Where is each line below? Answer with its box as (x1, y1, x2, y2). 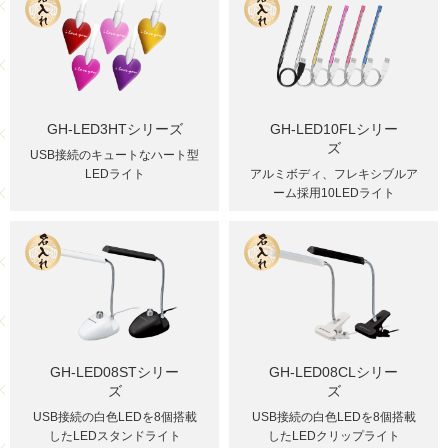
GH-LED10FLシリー (269, 120, 398, 137)
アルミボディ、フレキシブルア (249, 166, 418, 181)
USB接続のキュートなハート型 (30, 147, 199, 162)
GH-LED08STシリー (50, 363, 179, 380)
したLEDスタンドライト (48, 428, 181, 443)
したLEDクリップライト (267, 428, 400, 443)
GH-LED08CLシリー (269, 363, 398, 380)
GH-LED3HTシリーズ (46, 120, 183, 137)
